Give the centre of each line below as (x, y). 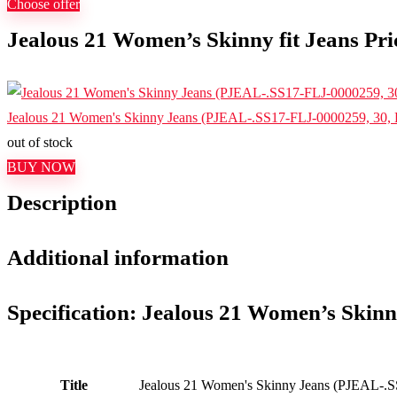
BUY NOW (41, 167)
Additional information (118, 257)
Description (62, 202)
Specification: (74, 312)
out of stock (40, 142)
